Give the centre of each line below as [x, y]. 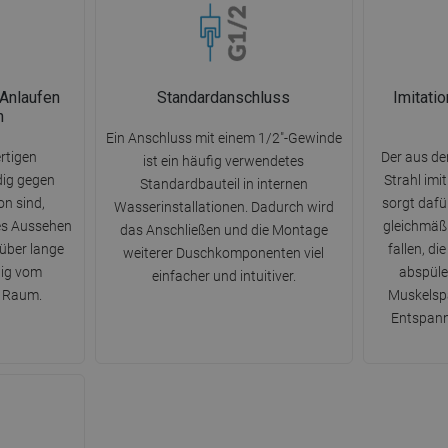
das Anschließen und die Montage [223, 230]
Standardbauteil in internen [223, 184]
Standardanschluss [224, 98]
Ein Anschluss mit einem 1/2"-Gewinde [223, 138]
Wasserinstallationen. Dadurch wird [223, 207]
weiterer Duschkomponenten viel [224, 253]
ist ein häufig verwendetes [224, 161]
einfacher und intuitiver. [223, 276]
